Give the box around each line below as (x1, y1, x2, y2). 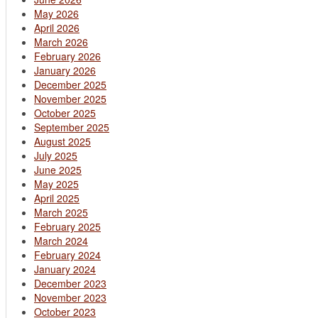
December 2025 (34, 77, 106, 92)
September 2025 (34, 119, 109, 134)
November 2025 (34, 91, 106, 106)
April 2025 (34, 190, 79, 205)
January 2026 (34, 62, 96, 77)
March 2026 (34, 34, 88, 49)
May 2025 (34, 176, 79, 191)
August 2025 (34, 133, 91, 148)
